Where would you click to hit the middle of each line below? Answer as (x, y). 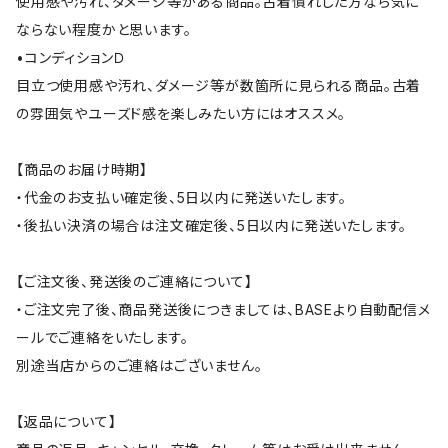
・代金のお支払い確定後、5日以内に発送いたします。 (182, 197)
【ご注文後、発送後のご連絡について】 (134, 281)
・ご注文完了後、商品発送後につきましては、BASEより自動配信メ (223, 309)
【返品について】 (66, 421)
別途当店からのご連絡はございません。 (139, 365)
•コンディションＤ (71, 57)
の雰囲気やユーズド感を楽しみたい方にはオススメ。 (181, 113)
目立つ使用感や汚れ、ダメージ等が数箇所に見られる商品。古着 (219, 85)
